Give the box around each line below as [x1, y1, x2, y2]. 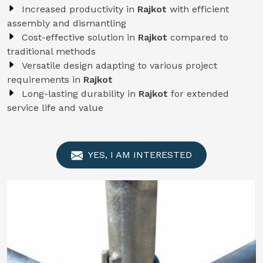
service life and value [7, 102, 103, 113]
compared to [170, 32, 228, 43]
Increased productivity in [22, 4, 137, 15]
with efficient [170, 4, 229, 15]
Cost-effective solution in [22, 32, 138, 43]
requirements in [7, 74, 83, 85]
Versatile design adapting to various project [22, 60, 217, 71]
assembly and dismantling [7, 18, 126, 29]
